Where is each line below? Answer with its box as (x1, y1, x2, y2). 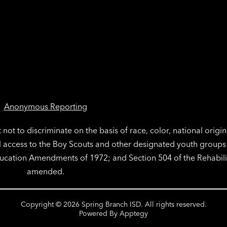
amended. (26, 166, 64, 177)
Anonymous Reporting (4, 101, 87, 112)
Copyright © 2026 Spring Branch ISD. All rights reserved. (20, 200, 207, 209)
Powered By (79, 209, 120, 218)
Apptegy (120, 209, 148, 218)
